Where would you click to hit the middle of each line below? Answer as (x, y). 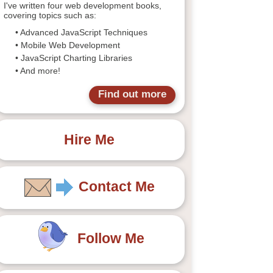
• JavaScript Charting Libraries (74, 58)
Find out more (132, 94)
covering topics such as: (50, 15)
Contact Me (116, 187)
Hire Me (90, 140)
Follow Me (111, 239)
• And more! (38, 71)
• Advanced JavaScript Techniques (82, 32)
